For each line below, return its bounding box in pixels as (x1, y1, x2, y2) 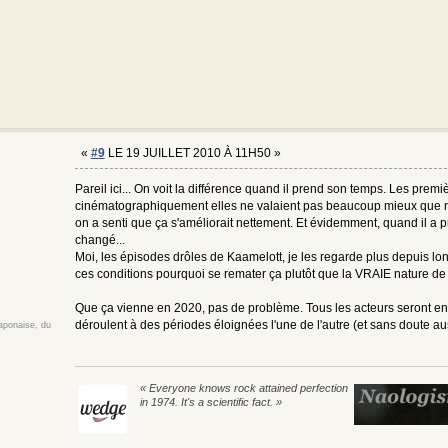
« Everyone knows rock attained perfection (139, 381, 348, 394)
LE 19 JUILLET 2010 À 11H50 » (104, 145, 281, 160)
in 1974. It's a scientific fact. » (139, 395, 282, 408)
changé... (74, 233, 125, 248)
